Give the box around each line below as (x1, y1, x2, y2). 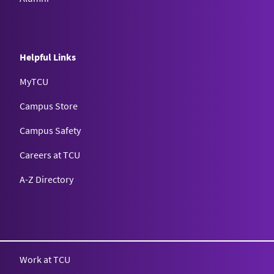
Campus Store (20, 100, 78, 112)
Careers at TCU (20, 149, 80, 161)
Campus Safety (20, 124, 81, 136)
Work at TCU (20, 253, 70, 265)
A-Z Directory (20, 173, 73, 185)
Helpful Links (20, 51, 76, 63)
